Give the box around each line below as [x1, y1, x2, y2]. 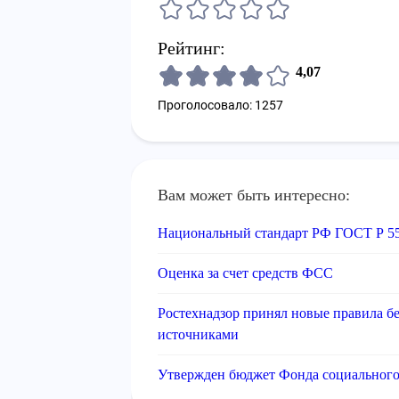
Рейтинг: [158, 38, 225, 58]
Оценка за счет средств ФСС [158, 265, 333, 281]
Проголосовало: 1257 [158, 98, 283, 112]
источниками [158, 327, 239, 342]
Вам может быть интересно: [158, 186, 350, 204]
